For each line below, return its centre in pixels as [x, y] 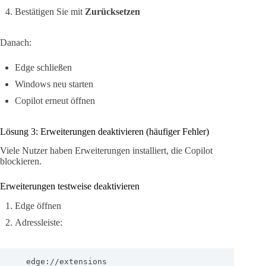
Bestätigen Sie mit [50, 11]
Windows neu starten [54, 84]
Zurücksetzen [113, 11]
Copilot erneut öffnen [55, 100]
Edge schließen [43, 67]
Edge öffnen [38, 206]
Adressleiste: [39, 223]
